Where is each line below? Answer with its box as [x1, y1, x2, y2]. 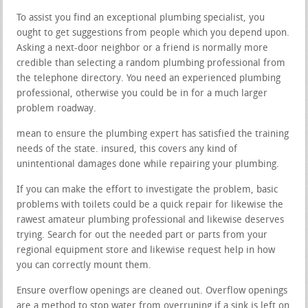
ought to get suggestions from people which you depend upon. [16, 27, 290, 38]
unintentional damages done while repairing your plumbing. [16, 159, 280, 170]
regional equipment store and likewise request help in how [16, 245, 276, 256]
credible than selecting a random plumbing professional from [16, 58, 286, 69]
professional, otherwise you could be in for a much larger [16, 88, 268, 99]
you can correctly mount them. [16, 260, 152, 271]
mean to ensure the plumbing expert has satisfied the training [16, 129, 289, 140]
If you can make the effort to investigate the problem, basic [16, 184, 278, 195]
